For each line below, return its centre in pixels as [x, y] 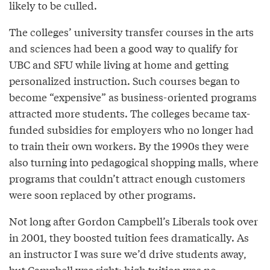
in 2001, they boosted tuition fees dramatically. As [129, 237]
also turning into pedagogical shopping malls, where [134, 162]
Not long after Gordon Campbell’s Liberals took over [133, 221]
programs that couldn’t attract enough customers [127, 178]
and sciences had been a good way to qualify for [124, 48]
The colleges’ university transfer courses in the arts [131, 31]
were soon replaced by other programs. [102, 194]
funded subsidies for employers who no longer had [131, 129]
